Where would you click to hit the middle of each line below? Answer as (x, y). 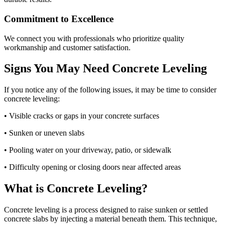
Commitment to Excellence (59, 19)
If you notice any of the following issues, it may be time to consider (110, 90)
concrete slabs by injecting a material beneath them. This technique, (110, 219)
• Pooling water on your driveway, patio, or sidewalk (88, 150)
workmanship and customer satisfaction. (67, 47)
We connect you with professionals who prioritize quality (94, 38)
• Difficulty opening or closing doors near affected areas (92, 167)
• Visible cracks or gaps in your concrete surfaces (82, 116)
